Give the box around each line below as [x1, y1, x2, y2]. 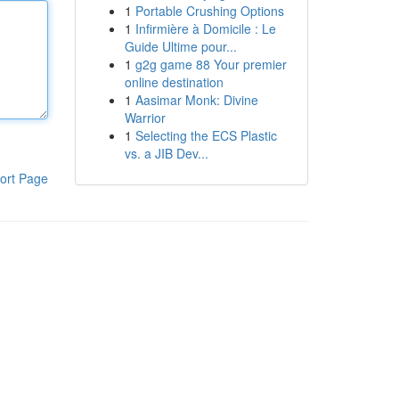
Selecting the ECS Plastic [134, 126, 277, 144]
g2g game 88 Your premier [134, 55, 287, 73]
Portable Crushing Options [134, 2, 284, 20]
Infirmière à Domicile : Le [134, 20, 276, 37]
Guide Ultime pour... [124, 37, 237, 55]
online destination [124, 73, 224, 91]
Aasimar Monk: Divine [134, 91, 258, 109]
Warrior [124, 109, 166, 126]
